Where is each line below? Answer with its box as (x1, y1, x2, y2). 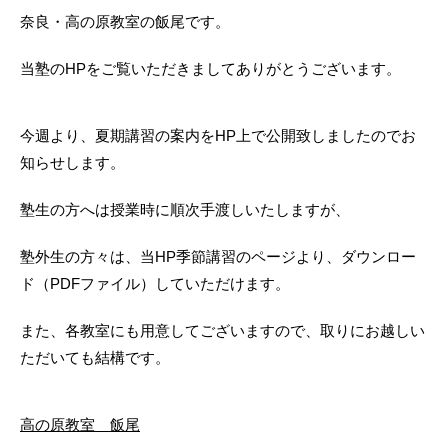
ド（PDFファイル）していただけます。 (20, 275, 290, 293)
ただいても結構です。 (20, 349, 170, 367)
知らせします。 (20, 154, 125, 172)
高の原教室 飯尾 (20, 416, 140, 434)
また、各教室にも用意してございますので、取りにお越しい (20, 322, 425, 340)
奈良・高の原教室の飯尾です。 (20, 13, 230, 31)
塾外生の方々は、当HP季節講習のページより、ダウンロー (20, 248, 416, 266)
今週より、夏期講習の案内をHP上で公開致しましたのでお (20, 127, 416, 145)
